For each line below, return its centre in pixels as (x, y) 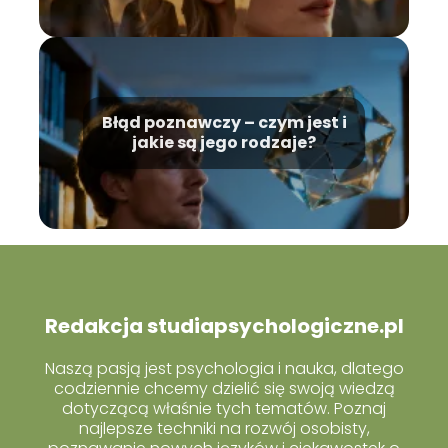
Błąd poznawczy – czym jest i (224, 122)
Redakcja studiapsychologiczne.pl (224, 326)
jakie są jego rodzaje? (224, 142)
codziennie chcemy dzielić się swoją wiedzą (224, 389)
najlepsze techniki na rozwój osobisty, (224, 429)
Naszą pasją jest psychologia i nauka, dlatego (224, 369)
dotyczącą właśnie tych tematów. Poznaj (224, 409)
